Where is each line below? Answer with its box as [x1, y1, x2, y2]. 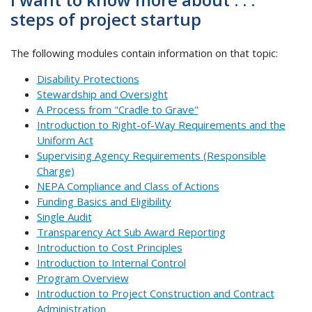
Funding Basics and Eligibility [36, 194, 171, 208]
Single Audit [36, 209, 92, 224]
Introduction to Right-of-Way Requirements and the [36, 117, 286, 132]
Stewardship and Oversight [36, 86, 168, 101]
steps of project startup [10, 8, 201, 31]
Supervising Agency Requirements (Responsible [36, 148, 266, 162]
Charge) [36, 163, 75, 178]
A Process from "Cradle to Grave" [36, 102, 198, 116]
